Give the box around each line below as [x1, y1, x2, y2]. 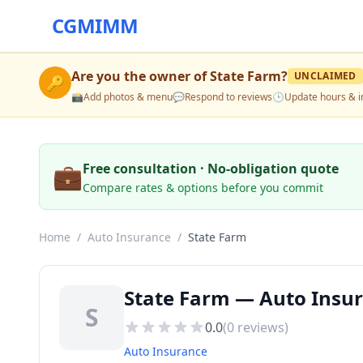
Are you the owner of [71, 67, 210, 85]
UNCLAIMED [294, 69, 357, 83]
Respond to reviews [185, 90, 272, 104]
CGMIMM [52, 12, 139, 39]
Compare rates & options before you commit [83, 180, 323, 195]
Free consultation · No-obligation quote [83, 160, 339, 177]
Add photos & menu [83, 90, 173, 104]
